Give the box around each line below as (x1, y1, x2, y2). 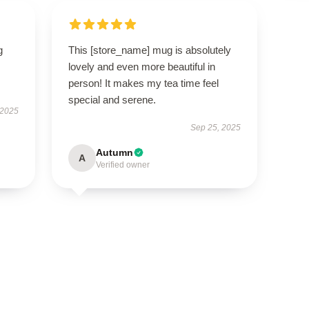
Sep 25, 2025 (190, 123, 241, 132)
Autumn (95, 147, 133, 158)
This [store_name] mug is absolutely (68, 44, 231, 56)
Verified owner (95, 160, 150, 170)
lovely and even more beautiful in (68, 61, 215, 72)
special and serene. (68, 94, 156, 106)
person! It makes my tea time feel (68, 77, 219, 89)
